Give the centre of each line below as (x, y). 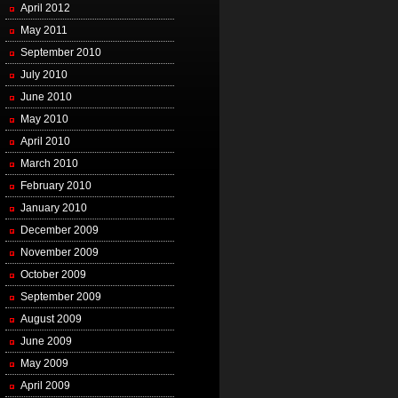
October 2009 (53, 275)
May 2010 (44, 119)
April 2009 (45, 386)
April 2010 (45, 141)
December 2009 (59, 230)
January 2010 (53, 208)
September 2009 (60, 297)
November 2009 (59, 252)
